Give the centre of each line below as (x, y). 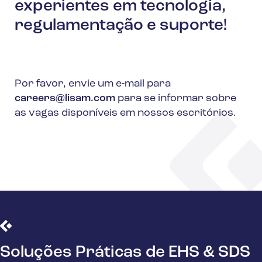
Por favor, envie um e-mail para (93, 84)
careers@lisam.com (65, 98)
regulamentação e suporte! (121, 25)
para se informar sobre (176, 98)
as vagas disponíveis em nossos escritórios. (125, 113)
